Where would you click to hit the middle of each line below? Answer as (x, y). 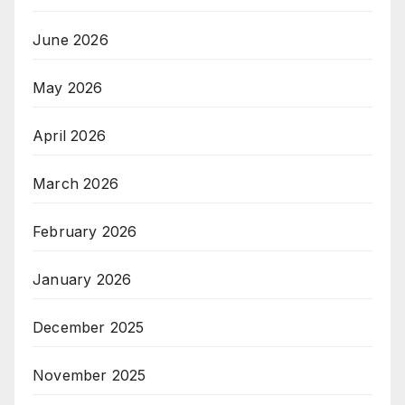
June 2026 (71, 39)
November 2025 (89, 375)
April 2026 (69, 135)
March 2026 (75, 183)
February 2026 (85, 231)
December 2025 (89, 327)
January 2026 (82, 279)
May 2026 (68, 87)
